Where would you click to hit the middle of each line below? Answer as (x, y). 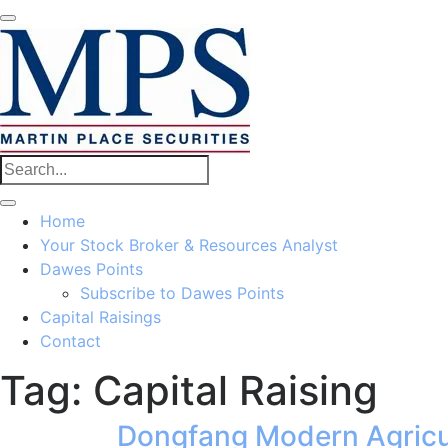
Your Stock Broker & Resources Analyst (189, 245)
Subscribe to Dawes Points (182, 293)
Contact (70, 341)
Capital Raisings (100, 317)
